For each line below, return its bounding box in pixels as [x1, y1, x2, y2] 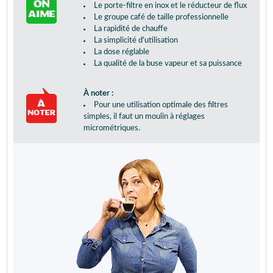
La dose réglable [93, 48, 149, 57]
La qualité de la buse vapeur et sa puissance [93, 60, 242, 68]
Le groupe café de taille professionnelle [93, 13, 229, 22]
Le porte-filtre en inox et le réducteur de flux [93, 2, 247, 10]
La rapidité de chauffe [93, 25, 168, 34]
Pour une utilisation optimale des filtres [93, 101, 228, 110]
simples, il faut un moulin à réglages [83, 113, 205, 121]
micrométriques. [83, 124, 140, 133]
